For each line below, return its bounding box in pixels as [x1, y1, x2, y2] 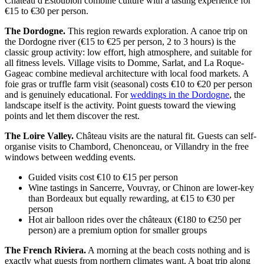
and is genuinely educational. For [5, 90, 130, 100]
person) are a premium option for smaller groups [28, 225, 207, 236]
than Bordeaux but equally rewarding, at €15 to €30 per [28, 193, 235, 204]
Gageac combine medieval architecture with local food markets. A [5, 68, 249, 79]
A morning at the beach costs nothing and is [86, 245, 250, 256]
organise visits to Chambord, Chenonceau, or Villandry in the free [5, 141, 249, 152]
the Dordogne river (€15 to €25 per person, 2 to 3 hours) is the [5, 37, 236, 47]
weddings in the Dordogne [130, 90, 229, 100]
